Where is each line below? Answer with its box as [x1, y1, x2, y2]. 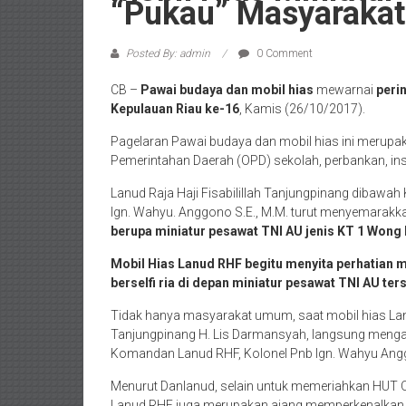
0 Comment [254, 46, 313, 60]
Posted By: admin [123, 46, 213, 60]
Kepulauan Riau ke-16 [111, 101, 239, 116]
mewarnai [314, 82, 376, 97]
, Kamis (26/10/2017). [239, 101, 365, 116]
